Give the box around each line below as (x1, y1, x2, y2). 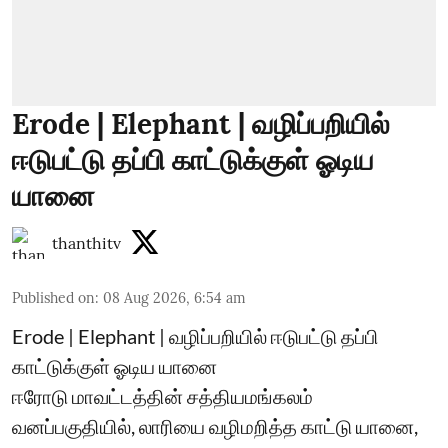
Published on (12, 288, 95, 307)
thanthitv (52, 232, 121, 253)
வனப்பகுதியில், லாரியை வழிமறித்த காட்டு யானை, (12, 413, 418, 438)
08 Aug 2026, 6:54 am (103, 288, 246, 307)
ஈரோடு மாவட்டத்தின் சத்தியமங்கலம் (12, 383, 313, 408)
